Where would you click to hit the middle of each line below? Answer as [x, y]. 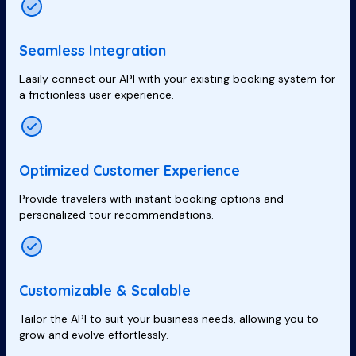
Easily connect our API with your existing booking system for [177, 78]
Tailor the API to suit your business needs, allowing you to [169, 318]
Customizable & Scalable [105, 290]
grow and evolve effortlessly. [94, 334]
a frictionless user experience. [97, 94]
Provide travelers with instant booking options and [151, 198]
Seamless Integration [93, 50]
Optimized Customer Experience [130, 170]
